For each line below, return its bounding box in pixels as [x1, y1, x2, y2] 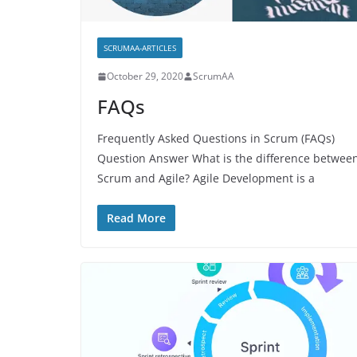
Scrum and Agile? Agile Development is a [97, 171, 315, 186]
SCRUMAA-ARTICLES [104, 42, 176, 54]
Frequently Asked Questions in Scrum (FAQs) [97, 131, 335, 147]
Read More [107, 210, 166, 226]
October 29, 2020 [107, 69, 183, 84]
